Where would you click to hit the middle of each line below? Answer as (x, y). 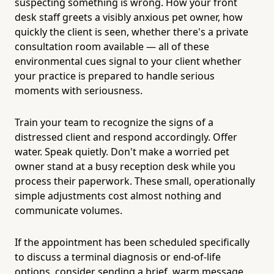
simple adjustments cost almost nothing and (118, 195)
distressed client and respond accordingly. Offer (126, 137)
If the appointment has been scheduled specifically (132, 242)
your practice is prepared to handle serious (115, 76)
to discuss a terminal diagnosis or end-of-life (118, 257)
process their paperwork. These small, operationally (135, 181)
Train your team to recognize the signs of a (114, 122)
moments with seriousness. (79, 90)
